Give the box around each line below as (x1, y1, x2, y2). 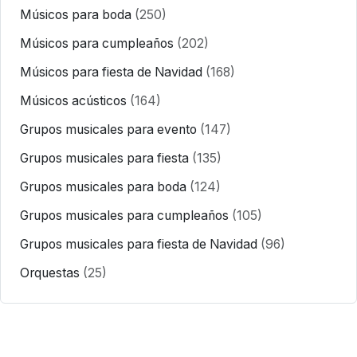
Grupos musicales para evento (20, 121, 200, 137)
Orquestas (20, 265, 83, 280)
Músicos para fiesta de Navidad (20, 64, 206, 80)
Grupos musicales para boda (20, 178, 190, 194)
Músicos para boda (20, 6, 135, 22)
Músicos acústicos (20, 92, 130, 108)
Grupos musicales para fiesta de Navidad (20, 236, 261, 252)
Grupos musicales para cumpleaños (20, 207, 232, 223)
